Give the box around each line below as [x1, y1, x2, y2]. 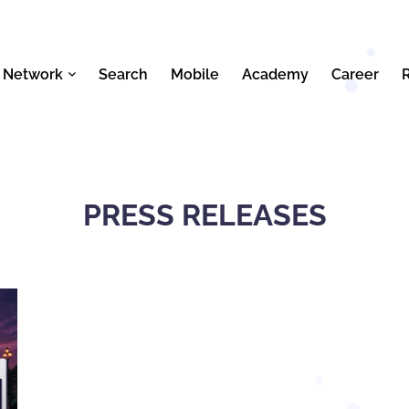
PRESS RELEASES [82, 198, 327, 232]
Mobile [171, 65, 219, 83]
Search [99, 65, 148, 83]
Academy [242, 65, 309, 83]
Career [331, 65, 379, 83]
